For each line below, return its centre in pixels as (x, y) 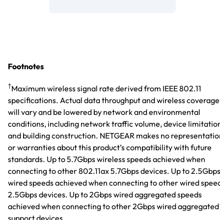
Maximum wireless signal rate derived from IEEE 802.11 (106, 88)
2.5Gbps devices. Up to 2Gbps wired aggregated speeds (105, 194)
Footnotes (26, 66)
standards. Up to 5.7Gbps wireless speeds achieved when (107, 159)
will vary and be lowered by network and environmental (104, 112)
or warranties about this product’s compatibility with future (110, 147)
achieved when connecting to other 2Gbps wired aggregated (113, 206)
